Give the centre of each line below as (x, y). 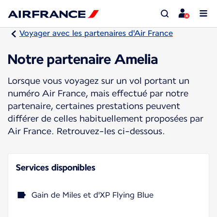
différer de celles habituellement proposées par (106, 118)
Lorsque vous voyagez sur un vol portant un (99, 80)
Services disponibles (56, 167)
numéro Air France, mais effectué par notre (98, 93)
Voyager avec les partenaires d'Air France (96, 33)
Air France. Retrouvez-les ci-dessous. (86, 131)
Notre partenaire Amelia (83, 59)
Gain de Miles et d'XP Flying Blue (93, 195)
